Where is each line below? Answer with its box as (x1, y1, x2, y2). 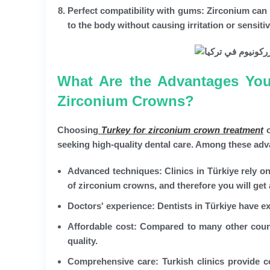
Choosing (57, 124, 98, 135)
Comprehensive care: (67, 256, 159, 266)
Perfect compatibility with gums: (67, 5, 204, 16)
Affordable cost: (67, 221, 137, 231)
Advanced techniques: (67, 165, 162, 176)
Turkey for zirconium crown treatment (98, 124, 263, 135)
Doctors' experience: (67, 200, 155, 211)
